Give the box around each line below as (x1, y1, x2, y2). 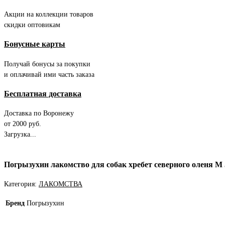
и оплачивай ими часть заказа (4, 70, 94, 78)
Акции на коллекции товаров (4, 10, 93, 18)
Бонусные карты (4, 39, 65, 49)
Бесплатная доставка (4, 88, 81, 98)
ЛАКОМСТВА (39, 180, 82, 188)
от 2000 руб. (4, 120, 41, 128)
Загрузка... (4, 131, 36, 139)
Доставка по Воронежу (4, 109, 74, 118)
